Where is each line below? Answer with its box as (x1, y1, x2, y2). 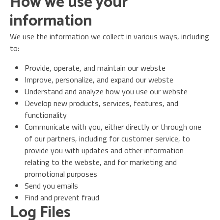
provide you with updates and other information (25, 144, 184, 156)
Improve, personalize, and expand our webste (25, 74, 173, 85)
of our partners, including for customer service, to (25, 133, 190, 144)
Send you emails (25, 180, 78, 192)
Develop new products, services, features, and (25, 97, 178, 109)
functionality (25, 109, 67, 121)
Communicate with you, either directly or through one (25, 121, 201, 133)
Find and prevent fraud (25, 192, 99, 203)
